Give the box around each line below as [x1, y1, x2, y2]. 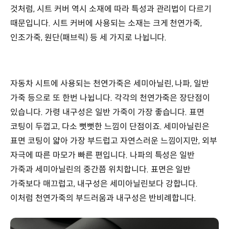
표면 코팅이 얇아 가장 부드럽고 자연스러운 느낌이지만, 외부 [10, 135, 218, 146]
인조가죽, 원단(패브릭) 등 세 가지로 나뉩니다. [10, 32, 167, 43]
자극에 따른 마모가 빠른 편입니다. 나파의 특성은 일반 [10, 149, 195, 161]
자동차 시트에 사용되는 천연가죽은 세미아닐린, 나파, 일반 [10, 78, 210, 89]
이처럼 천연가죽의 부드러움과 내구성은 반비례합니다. [10, 192, 197, 203]
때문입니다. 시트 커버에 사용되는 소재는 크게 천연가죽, [10, 18, 202, 29]
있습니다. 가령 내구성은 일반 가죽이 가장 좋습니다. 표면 [10, 106, 205, 118]
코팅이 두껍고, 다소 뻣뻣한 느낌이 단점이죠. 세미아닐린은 [10, 121, 210, 132]
